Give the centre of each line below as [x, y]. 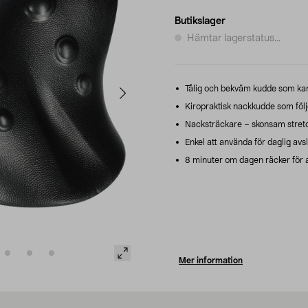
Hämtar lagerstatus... [234, 38]
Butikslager [200, 21]
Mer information [211, 260]
